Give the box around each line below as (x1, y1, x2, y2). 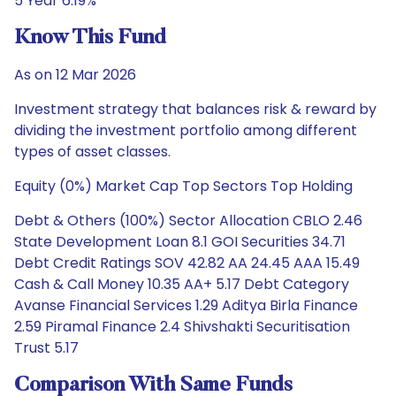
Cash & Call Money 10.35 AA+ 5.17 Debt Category (14, 274, 349, 294)
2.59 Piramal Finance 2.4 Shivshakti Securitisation (14, 316, 350, 337)
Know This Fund (14, 27, 166, 49)
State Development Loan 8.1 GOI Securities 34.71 (14, 232, 346, 252)
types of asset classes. (14, 141, 171, 162)
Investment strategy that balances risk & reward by (14, 99, 377, 119)
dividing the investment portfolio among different (14, 120, 357, 141)
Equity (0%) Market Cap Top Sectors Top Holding (14, 176, 353, 196)
